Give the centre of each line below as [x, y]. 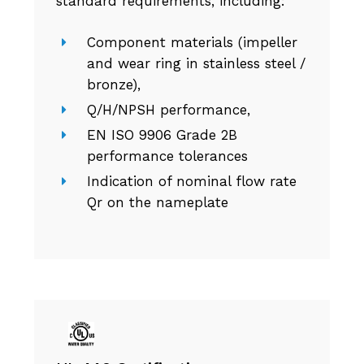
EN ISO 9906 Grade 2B [162, 135]
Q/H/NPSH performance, [168, 110]
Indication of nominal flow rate [191, 182]
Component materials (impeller [192, 43]
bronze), [113, 85]
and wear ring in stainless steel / [196, 64]
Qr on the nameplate [157, 203]
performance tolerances [167, 156]
